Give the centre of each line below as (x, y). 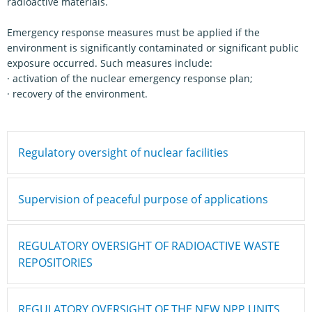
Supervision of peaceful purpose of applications (143, 199)
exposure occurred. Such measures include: (110, 63)
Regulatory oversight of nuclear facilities (123, 153)
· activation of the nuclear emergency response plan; (130, 78)
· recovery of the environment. (77, 94)
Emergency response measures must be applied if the (133, 32)
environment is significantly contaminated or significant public (153, 48)
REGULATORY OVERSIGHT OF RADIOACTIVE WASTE (149, 246)
